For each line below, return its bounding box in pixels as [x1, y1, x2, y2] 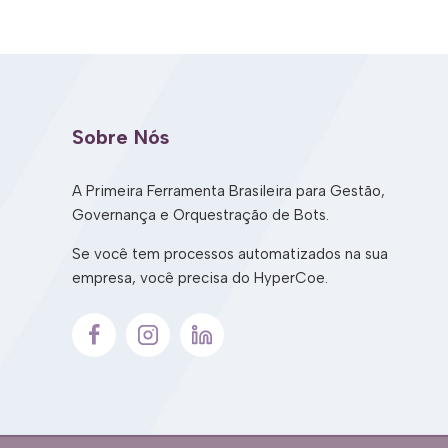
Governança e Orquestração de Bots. [72, 206, 329, 224]
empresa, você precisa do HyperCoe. [72, 269, 328, 287]
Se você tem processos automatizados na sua [72, 245, 388, 263]
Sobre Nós [72, 125, 169, 149]
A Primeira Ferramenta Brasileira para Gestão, [72, 182, 385, 200]
